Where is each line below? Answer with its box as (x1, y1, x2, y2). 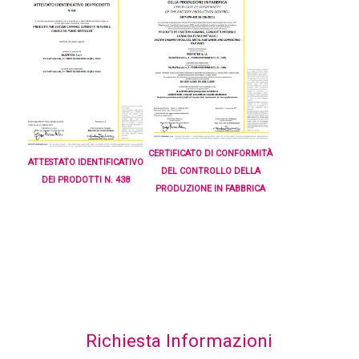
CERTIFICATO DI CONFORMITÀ (148, 148, 273, 159)
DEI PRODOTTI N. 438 (41, 175, 130, 186)
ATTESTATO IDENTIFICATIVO (27, 157, 143, 168)
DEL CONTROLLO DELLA (160, 166, 260, 177)
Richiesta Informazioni (86, 330, 273, 352)
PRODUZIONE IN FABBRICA (155, 184, 266, 195)
